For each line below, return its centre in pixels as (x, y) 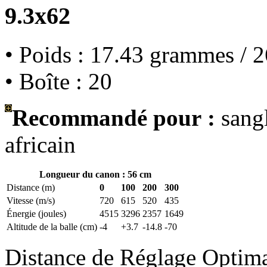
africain (40, 144)
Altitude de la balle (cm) (52, 226)
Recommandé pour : (114, 117)
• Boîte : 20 (58, 81)
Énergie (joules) (36, 213)
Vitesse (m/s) (31, 200)
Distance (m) (31, 187)
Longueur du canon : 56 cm (95, 174)
